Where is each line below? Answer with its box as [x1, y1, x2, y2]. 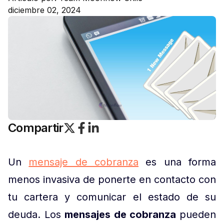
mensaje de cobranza [28, 156, 139, 168]
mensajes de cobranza [64, 208, 180, 220]
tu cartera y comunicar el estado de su [8, 191, 216, 203]
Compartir [8, 120, 63, 135]
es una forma [138, 156, 216, 168]
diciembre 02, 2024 [8, 5, 81, 15]
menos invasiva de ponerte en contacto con [8, 173, 216, 185]
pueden [179, 208, 216, 220]
